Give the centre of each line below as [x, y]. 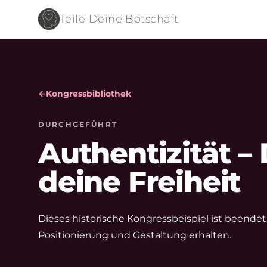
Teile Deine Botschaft [119, 19]
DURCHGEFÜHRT [78, 124]
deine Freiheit [139, 182]
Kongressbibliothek [89, 94]
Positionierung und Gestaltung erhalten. [135, 235]
